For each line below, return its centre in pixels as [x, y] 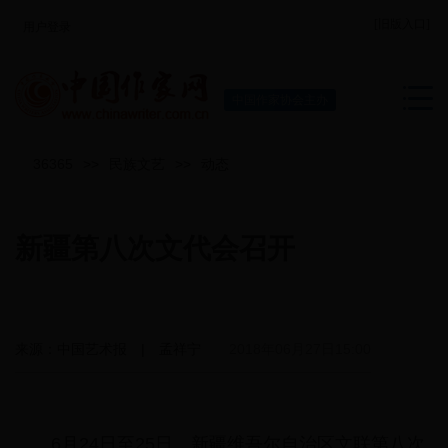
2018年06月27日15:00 [300, 349]
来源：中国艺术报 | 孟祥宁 [122, 349]
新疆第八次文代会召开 [155, 249]
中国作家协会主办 [280, 100]
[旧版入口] [402, 24]
